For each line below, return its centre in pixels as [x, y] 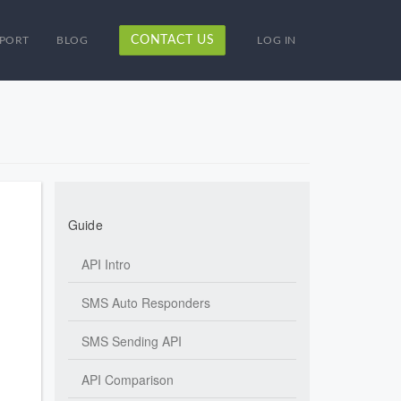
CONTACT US [173, 40]
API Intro [106, 264]
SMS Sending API [132, 341]
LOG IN [277, 40]
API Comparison [128, 380]
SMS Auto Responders [146, 303]
